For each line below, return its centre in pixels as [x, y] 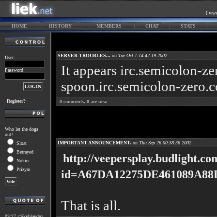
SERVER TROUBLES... [84, 55]
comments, [74, 101]
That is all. [91, 205]
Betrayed [24, 152]
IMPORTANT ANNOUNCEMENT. [94, 143]
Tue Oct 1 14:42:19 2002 [143, 55]
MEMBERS [109, 26]
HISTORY [60, 26]
